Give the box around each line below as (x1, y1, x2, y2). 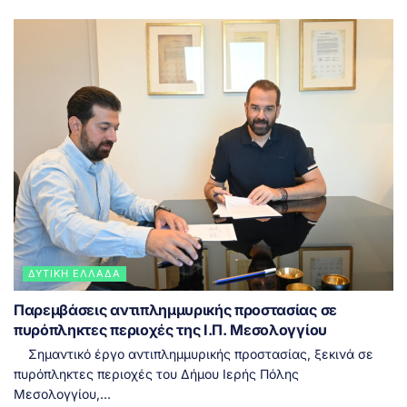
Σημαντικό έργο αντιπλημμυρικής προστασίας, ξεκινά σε (14, 346, 373, 362)
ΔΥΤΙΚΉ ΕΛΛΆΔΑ (28, 267, 121, 281)
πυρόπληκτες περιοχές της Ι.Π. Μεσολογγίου (14, 321, 327, 340)
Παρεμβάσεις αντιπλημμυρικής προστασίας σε (14, 301, 337, 320)
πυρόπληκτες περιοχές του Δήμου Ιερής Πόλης (14, 366, 299, 382)
